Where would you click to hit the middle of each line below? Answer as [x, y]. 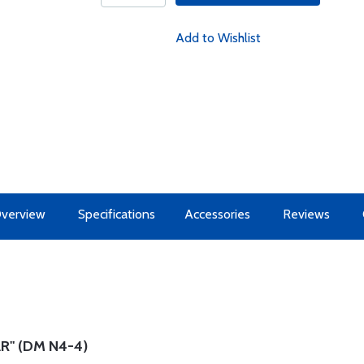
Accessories [217, 214]
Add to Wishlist [218, 38]
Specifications [116, 214]
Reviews [306, 214]
